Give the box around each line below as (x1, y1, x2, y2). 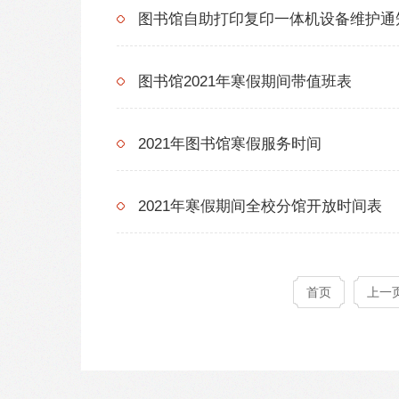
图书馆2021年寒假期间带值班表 (138, 72, 352, 90)
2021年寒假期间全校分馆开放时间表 (138, 197, 382, 215)
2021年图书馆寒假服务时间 (138, 134, 322, 152)
